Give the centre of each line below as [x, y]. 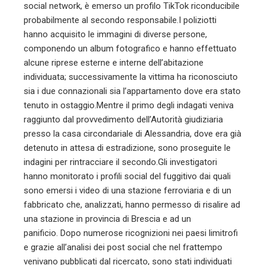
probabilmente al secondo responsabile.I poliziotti [120, 20]
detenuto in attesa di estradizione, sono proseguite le [127, 148]
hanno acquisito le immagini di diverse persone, [115, 34]
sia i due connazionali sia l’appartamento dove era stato [132, 91]
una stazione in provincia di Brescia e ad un [107, 219]
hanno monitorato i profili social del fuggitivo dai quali [127, 176]
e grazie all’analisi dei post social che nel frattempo [123, 247]
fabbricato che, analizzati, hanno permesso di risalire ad [132, 205]
